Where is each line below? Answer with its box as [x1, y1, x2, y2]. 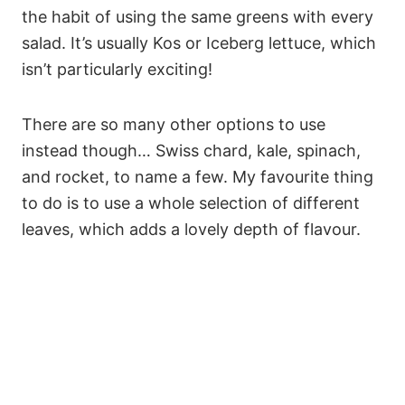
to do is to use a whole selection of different [22, 193, 360, 212]
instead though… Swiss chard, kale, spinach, [22, 140, 361, 160]
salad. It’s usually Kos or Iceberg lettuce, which [22, 33, 376, 52]
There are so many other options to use [22, 114, 325, 134]
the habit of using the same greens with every [22, 6, 373, 26]
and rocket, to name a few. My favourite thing [22, 166, 373, 186]
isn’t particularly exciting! [22, 59, 212, 79]
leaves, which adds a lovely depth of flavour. [22, 219, 361, 239]
